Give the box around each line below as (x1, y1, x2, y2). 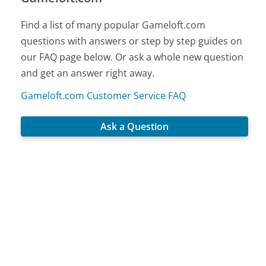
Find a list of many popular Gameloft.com (21, 18, 206, 32)
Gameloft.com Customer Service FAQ (21, 89, 186, 103)
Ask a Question (100, 120, 169, 134)
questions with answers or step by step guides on (21, 34, 243, 48)
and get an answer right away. (21, 66, 155, 80)
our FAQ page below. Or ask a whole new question (21, 50, 244, 64)
